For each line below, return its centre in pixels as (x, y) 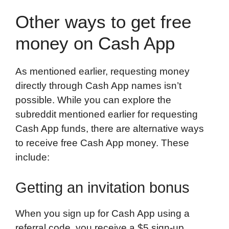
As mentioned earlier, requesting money (102, 71)
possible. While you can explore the (93, 100)
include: (32, 157)
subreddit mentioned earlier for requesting (107, 114)
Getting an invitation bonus (102, 188)
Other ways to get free (103, 21)
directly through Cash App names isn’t (98, 85)
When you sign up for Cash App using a (102, 214)
